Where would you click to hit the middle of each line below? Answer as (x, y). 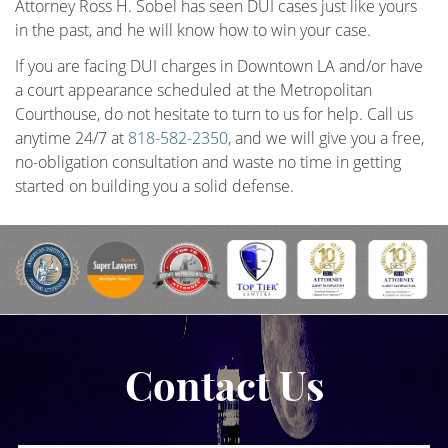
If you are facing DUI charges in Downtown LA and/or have (219, 66)
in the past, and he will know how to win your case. (193, 30)
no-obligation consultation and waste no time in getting (208, 162)
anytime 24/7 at (71, 138)
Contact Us (224, 385)
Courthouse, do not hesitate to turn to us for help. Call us (214, 114)
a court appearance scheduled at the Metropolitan (193, 90)
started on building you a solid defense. (154, 186)
